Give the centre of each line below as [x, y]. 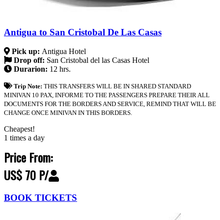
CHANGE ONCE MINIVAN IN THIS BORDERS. [68, 112]
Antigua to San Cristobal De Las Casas [83, 32]
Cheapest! [19, 129]
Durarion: [31, 69]
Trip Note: [28, 86]
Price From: [28, 157]
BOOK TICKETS [41, 198]
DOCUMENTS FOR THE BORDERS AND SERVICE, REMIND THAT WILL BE [110, 104]
